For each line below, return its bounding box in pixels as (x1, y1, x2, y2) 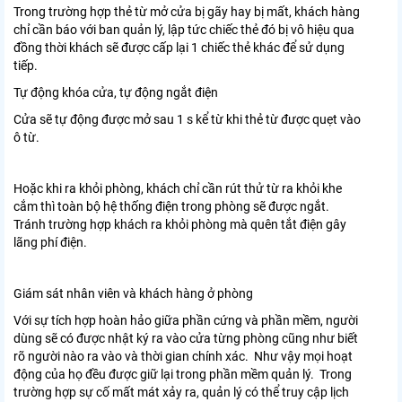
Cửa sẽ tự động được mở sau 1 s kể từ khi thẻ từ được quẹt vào (13, 112, 361, 127)
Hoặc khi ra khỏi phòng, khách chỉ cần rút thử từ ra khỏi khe (13, 181, 342, 197)
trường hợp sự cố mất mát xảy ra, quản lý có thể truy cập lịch (13, 385, 349, 400)
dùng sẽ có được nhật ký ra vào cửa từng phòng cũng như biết (13, 331, 358, 346)
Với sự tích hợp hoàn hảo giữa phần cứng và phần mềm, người (13, 313, 358, 328)
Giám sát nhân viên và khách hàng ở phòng (13, 286, 253, 301)
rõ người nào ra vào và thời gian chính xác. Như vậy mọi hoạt (13, 349, 353, 364)
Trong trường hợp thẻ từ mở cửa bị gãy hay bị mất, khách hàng (13, 4, 360, 20)
